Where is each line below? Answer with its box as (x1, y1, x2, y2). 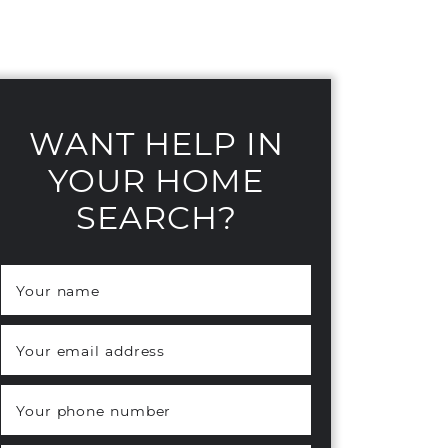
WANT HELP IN (28, 122, 284, 163)
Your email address (16, 341, 166, 360)
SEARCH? (75, 196, 237, 237)
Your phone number (16, 401, 172, 420)
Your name (16, 281, 101, 300)
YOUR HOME (48, 159, 264, 200)
